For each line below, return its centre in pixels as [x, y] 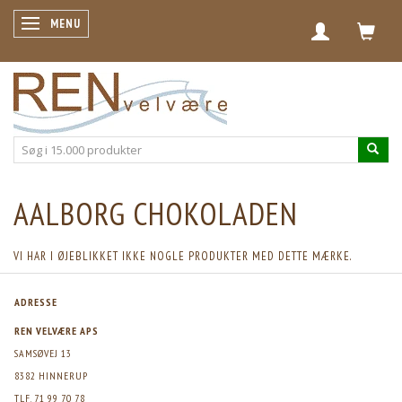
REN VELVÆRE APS [57, 331]
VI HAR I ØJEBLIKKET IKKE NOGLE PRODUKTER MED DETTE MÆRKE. [183, 256]
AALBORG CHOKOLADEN [156, 214]
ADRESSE [36, 302]
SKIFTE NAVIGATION [83, 23]
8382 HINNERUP [51, 376]
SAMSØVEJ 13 [43, 353]
